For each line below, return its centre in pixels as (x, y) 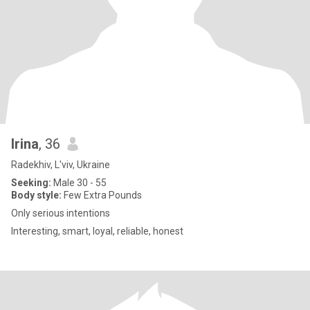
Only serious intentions (61, 213)
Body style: (36, 195)
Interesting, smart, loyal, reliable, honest (97, 231)
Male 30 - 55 (79, 183)
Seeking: (31, 183)
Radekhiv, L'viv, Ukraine (61, 165)
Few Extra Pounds (102, 195)
